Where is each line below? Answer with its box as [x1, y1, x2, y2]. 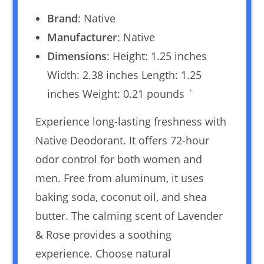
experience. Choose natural [35, 246, 171, 260]
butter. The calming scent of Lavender [35, 208, 223, 223]
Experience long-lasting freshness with [35, 114, 227, 128]
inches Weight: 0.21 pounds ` [47, 86, 194, 101]
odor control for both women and [35, 151, 203, 166]
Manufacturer [47, 29, 118, 44]
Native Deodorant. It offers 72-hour [35, 133, 210, 147]
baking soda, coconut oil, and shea [35, 189, 207, 204]
